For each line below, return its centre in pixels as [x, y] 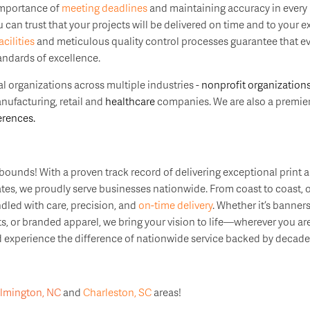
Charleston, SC [117, 292]
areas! [166, 292]
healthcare [130, 101]
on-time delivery [175, 205]
